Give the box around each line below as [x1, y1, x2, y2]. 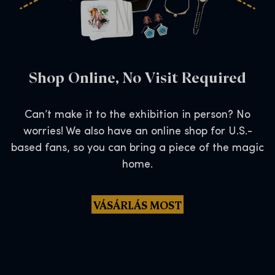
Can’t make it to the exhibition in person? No [25, 109, 250, 121]
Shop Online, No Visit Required [29, 66, 246, 87]
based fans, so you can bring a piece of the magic [11, 142, 264, 154]
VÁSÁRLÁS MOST [93, 196, 182, 212]
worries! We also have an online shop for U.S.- [23, 125, 252, 137]
